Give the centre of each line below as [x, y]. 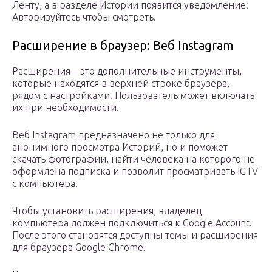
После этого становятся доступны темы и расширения [135, 235]
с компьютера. [45, 184]
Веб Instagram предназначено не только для [114, 135]
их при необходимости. [66, 108]
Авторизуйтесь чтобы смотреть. [84, 17]
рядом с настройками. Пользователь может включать [133, 96]
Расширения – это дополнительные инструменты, [127, 71]
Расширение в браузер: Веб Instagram [123, 46]
